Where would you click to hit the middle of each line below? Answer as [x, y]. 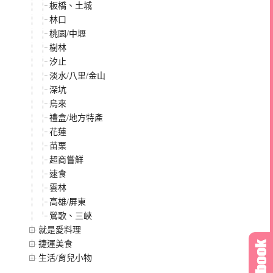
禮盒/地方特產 [76, 118]
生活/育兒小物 [66, 258]
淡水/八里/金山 [78, 76]
